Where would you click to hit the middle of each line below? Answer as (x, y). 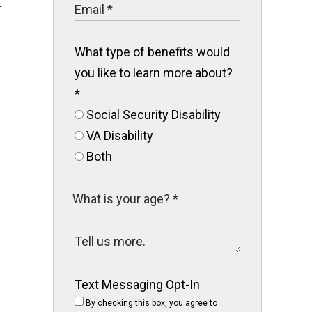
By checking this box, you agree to (150, 303)
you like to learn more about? (154, 73)
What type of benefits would (152, 52)
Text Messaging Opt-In (137, 284)
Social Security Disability (152, 115)
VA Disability (118, 135)
